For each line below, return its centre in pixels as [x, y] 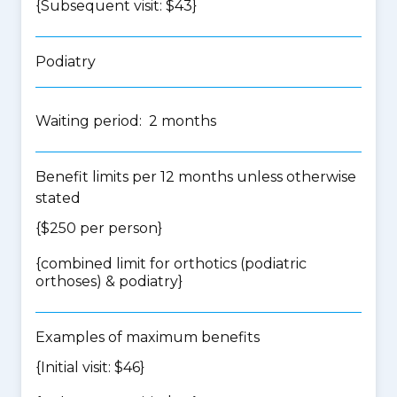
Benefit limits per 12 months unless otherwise [196, 177]
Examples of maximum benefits [148, 337]
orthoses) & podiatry [107, 281]
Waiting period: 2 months [126, 121]
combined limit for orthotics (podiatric [174, 264]
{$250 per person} [99, 228]
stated [58, 198]
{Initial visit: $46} [90, 367]
